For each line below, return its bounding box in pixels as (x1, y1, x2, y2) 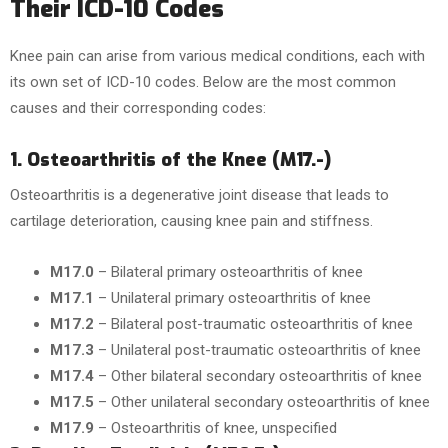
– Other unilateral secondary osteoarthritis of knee (94, 393, 430, 411)
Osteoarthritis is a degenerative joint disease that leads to (10, 186, 389, 204)
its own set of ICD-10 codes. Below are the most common (10, 73, 396, 91)
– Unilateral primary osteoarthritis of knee (94, 289, 371, 307)
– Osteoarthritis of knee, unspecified (94, 419, 337, 437)
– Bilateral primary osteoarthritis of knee (94, 263, 363, 281)
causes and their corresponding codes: (10, 99, 266, 117)
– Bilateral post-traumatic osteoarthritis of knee (94, 315, 413, 333)
